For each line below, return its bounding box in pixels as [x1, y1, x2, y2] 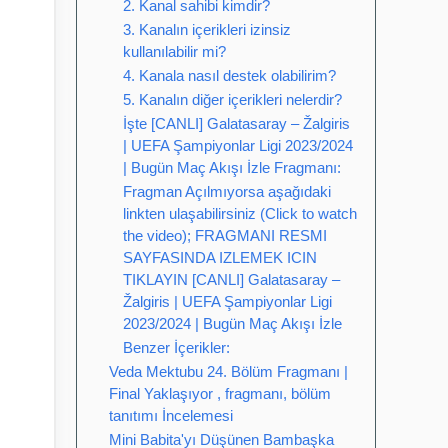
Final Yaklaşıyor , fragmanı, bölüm [109, 385, 331, 402]
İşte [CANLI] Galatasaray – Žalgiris [123, 115, 350, 132]
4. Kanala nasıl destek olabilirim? [123, 67, 336, 84]
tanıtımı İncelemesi [109, 407, 233, 424]
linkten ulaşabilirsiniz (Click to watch [123, 205, 357, 222]
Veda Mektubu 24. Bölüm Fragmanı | [109, 363, 348, 380]
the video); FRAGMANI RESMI [123, 227, 327, 244]
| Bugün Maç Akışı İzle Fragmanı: [123, 159, 341, 176]
